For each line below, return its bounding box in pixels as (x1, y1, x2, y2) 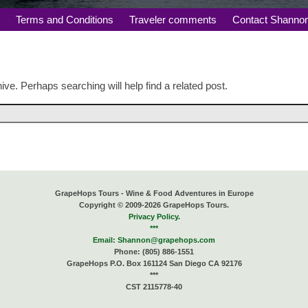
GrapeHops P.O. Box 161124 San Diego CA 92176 (66, 258, 242, 267)
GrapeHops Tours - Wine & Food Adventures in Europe (54, 188, 254, 197)
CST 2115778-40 (126, 282, 182, 291)
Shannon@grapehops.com (118, 235, 215, 244)
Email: (93, 235, 118, 244)
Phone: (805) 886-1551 (114, 247, 194, 256)
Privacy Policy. (128, 212, 180, 221)
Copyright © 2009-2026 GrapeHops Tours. (79, 200, 229, 209)
